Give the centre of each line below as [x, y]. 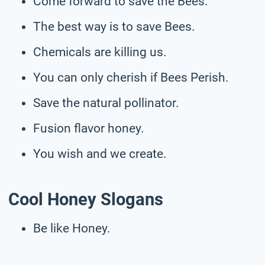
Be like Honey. [72, 228]
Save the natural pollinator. [106, 103]
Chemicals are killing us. [100, 52]
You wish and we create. [100, 153]
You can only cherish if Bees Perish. [131, 77]
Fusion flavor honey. [89, 128]
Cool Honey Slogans [86, 200]
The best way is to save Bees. [114, 26]
